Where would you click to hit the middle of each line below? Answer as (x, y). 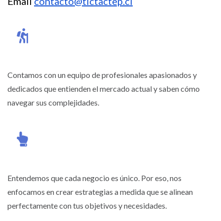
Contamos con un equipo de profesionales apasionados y (102, 74)
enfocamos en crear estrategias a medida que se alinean (100, 191)
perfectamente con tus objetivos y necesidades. (87, 205)
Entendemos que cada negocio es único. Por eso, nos (94, 178)
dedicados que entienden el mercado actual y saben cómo (104, 88)
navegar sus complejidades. (53, 102)
